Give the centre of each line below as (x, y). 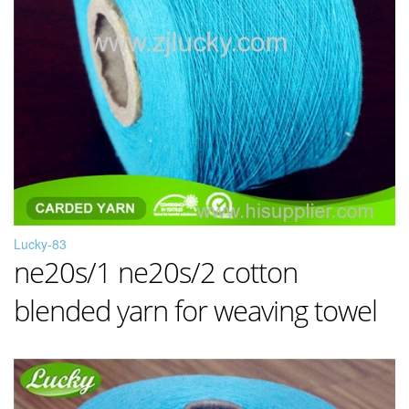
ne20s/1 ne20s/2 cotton (156, 272)
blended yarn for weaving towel (195, 310)
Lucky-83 (40, 244)
